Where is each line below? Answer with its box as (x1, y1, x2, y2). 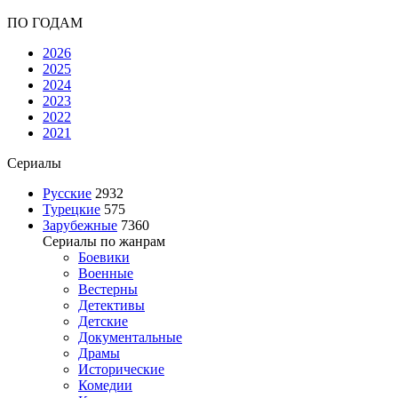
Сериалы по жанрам (43, 233, 165, 249)
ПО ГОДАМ (7, 14, 83, 30)
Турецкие (43, 201, 100, 217)
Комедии (78, 377, 132, 393)
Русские (43, 185, 92, 201)
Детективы (78, 297, 145, 313)
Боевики (78, 249, 130, 265)
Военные (78, 265, 133, 281)
